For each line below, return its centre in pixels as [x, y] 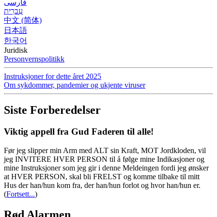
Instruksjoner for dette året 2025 [53, 76]
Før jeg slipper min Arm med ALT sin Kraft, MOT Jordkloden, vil [105, 151]
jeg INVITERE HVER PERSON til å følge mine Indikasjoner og [104, 159]
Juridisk [16, 50]
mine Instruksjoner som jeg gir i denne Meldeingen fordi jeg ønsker [106, 168]
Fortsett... [21, 194]
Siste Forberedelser [52, 110]
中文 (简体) [23, 20]
